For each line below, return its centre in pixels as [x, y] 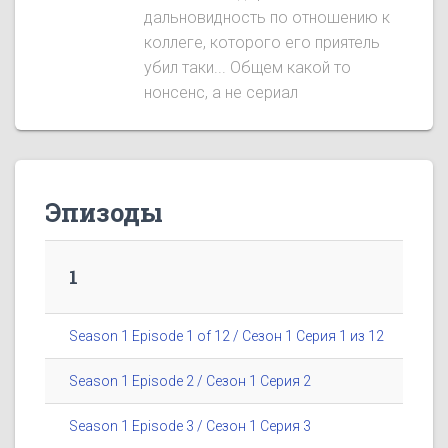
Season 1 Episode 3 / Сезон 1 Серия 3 [190, 426]
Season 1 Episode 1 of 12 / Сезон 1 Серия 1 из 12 [226, 336]
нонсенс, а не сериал [221, 93]
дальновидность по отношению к [267, 18]
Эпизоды [104, 212]
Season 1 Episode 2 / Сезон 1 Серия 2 [190, 381]
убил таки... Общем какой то [247, 68]
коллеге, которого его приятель [262, 43]
